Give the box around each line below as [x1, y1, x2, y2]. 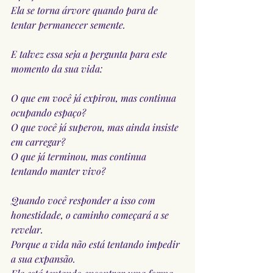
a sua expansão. [11, 252, 76, 265]
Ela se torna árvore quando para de [11, 3, 160, 16]
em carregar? [11, 135, 65, 148]
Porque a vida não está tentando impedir [11, 237, 182, 250]
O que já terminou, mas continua [11, 149, 149, 163]
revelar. [11, 222, 43, 236]
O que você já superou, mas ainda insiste [11, 120, 181, 133]
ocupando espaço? [11, 105, 86, 119]
